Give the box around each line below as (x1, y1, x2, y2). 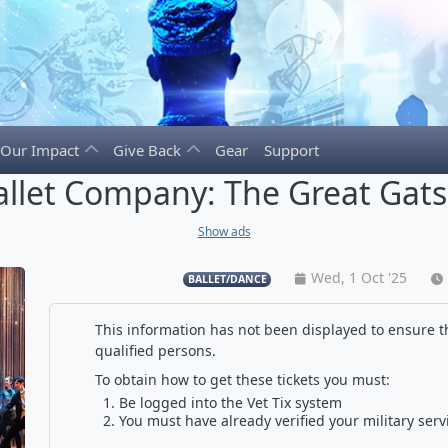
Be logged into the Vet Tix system (118, 393, 342, 413)
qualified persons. (94, 341, 216, 361)
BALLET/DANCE (187, 272, 267, 287)
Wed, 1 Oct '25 (310, 268, 407, 288)
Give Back (113, 140, 185, 160)
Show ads (197, 223, 251, 241)
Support (264, 140, 319, 160)
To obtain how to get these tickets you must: (94, 370, 390, 390)
